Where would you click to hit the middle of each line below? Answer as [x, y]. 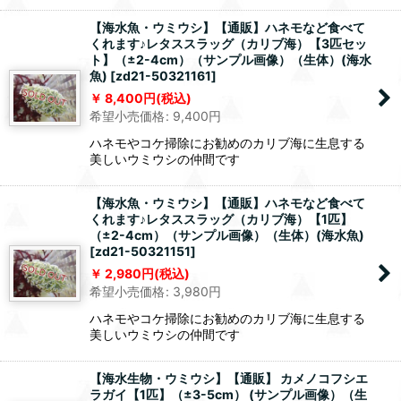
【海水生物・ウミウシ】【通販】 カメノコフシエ [229, 379]
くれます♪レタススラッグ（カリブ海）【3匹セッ [228, 44]
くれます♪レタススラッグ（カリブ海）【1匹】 [221, 219]
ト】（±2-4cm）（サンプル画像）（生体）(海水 [230, 60]
